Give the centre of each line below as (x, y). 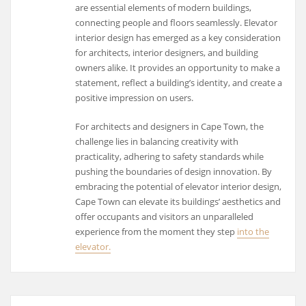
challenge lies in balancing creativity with (157, 142)
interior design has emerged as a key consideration (178, 37)
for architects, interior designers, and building (167, 52)
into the (253, 232)
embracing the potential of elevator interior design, (179, 187)
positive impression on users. (135, 97)
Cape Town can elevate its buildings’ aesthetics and (178, 202)
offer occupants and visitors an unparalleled (165, 217)
